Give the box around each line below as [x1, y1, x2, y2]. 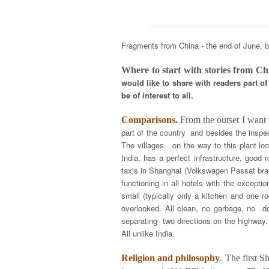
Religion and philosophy [121, 253, 220, 263]
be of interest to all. [121, 89, 198, 101]
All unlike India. [121, 228, 175, 239]
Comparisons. [121, 115, 178, 125]
